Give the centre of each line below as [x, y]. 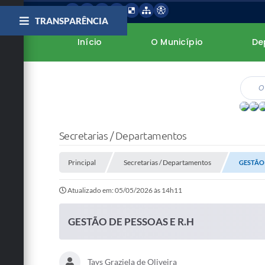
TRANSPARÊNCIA [71, 20]
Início [90, 42]
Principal [82, 162]
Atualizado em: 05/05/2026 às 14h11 [125, 190]
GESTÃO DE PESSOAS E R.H [131, 222]
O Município [177, 42]
